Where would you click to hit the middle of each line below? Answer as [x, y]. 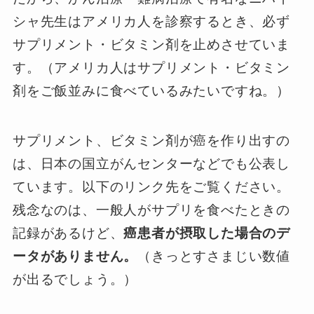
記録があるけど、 [68, 233]
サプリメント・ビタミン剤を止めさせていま [151, 45]
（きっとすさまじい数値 [214, 256]
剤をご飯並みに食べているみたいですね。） [151, 91]
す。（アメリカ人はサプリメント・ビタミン [151, 68]
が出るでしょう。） [75, 279]
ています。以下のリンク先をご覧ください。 [151, 186]
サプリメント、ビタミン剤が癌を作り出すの [151, 140]
